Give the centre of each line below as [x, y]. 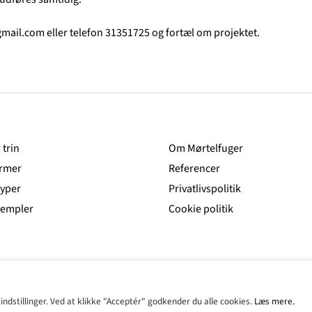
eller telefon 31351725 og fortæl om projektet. [152, 33]
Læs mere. [274, 301]
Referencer [194, 169]
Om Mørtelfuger [206, 148]
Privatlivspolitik [205, 189]
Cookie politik [201, 209]
